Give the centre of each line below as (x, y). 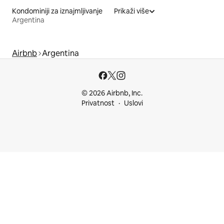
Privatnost (98, 103)
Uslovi (133, 103)
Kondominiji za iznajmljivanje (57, 11)
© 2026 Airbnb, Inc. (112, 93)
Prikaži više (131, 11)
